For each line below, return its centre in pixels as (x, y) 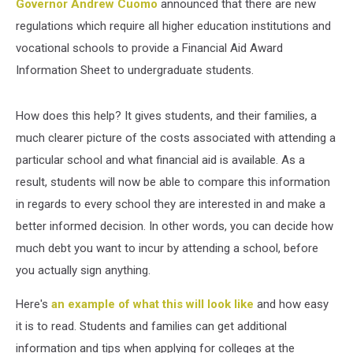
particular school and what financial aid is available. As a (160, 160)
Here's (33, 304)
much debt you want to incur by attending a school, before (167, 248)
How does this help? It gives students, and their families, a (166, 115)
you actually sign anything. (83, 270)
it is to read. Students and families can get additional (151, 326)
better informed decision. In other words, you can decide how (175, 226)
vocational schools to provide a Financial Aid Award (149, 48)
